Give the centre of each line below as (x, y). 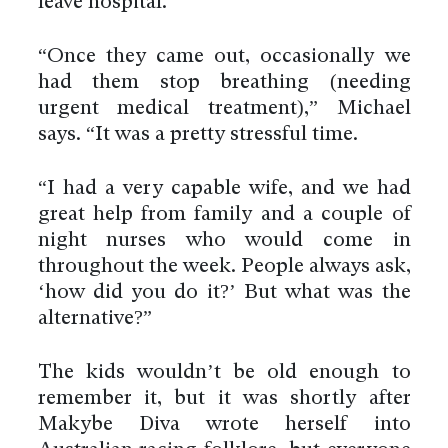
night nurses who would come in (224, 240)
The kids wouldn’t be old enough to (224, 372)
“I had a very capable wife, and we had (224, 188)
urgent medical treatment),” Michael (224, 108)
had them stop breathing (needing (224, 82)
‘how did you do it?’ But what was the (224, 292)
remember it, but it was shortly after (224, 398)
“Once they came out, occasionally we (224, 56)
